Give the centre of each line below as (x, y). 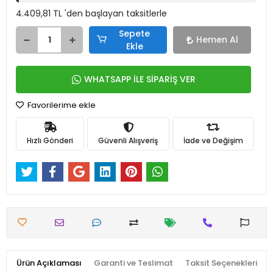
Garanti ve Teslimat (133, 263)
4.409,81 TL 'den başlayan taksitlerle (91, 13)
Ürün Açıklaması (49, 263)
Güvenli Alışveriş (128, 140)
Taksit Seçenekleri (221, 263)
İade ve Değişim (213, 140)
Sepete (135, 33)
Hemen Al (217, 40)
